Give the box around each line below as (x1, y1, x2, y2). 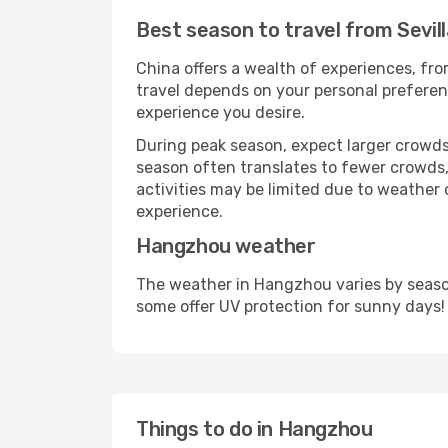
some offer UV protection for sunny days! (136, 297, 445, 316)
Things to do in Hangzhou (136, 417, 373, 441)
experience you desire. (136, 103, 305, 122)
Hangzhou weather (136, 234, 316, 258)
